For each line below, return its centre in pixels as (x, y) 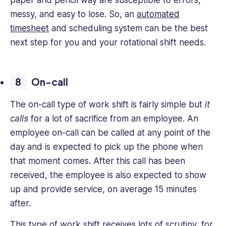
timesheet (30, 29)
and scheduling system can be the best (128, 29)
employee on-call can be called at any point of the (110, 133)
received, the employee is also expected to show (108, 175)
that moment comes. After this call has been (98, 161)
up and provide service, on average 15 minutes (103, 189)
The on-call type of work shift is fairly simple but (107, 105)
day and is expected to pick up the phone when (106, 147)
